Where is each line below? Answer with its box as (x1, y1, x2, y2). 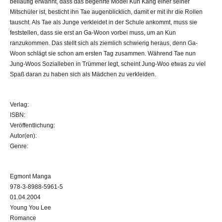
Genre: (10, 142, 28, 150)
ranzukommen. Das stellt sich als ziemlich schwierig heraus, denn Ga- (10, 39, 198, 47)
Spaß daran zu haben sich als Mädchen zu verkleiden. (10, 70, 156, 78)
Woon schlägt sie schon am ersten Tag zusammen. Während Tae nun (10, 50, 196, 57)
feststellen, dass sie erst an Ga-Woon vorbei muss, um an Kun (10, 29, 176, 36)
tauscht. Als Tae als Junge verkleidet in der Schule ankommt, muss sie (10, 18, 197, 26)
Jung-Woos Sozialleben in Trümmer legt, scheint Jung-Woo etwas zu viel (10, 60, 206, 67)
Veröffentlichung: (10, 121, 55, 129)
